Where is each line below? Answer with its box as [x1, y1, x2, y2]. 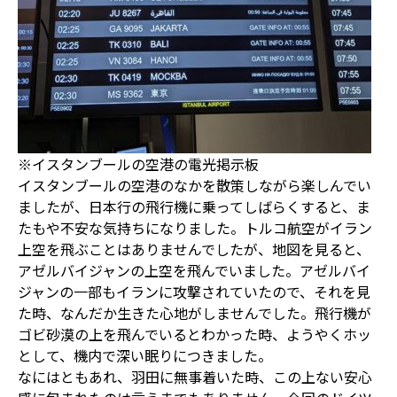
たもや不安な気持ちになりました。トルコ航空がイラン [18, 216, 372, 238]
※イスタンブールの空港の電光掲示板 [18, 152, 259, 175]
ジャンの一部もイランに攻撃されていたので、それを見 [18, 280, 370, 302]
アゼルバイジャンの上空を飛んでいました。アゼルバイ [18, 259, 370, 281]
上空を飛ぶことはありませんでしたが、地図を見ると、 [18, 237, 370, 260]
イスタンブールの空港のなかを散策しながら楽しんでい [18, 174, 371, 196]
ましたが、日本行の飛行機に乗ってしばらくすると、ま [18, 195, 370, 217]
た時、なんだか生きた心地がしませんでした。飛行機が [18, 301, 371, 323]
